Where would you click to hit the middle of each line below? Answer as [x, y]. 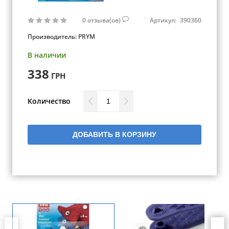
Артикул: [164, 20]
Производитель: [53, 37]
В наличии [47, 55]
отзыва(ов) [105, 20]
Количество [49, 101]
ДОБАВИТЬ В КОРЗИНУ [114, 134]
